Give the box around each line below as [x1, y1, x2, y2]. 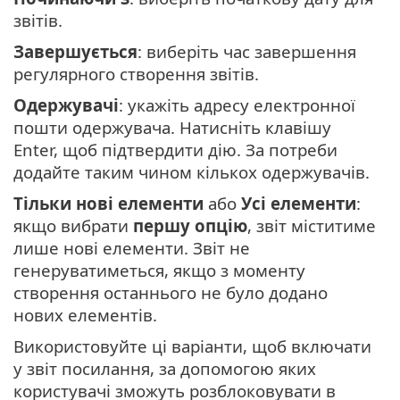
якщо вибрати [13, 213, 133, 237]
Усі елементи [241, 191, 356, 214]
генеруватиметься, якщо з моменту [13, 258, 305, 281]
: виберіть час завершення [137, 39, 356, 62]
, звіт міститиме [247, 213, 376, 237]
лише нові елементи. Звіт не [13, 236, 250, 259]
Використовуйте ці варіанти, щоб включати [13, 334, 371, 357]
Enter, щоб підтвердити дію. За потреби [13, 137, 337, 161]
